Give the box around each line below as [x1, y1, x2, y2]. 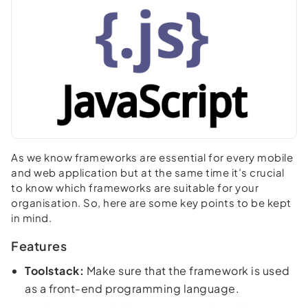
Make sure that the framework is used [84, 263, 290, 278]
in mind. [11, 210, 52, 224]
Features [11, 237, 67, 254]
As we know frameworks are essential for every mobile [11, 150, 293, 164]
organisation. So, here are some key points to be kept [11, 195, 291, 209]
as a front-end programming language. [25, 280, 239, 296]
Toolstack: [25, 263, 84, 278]
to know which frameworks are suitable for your [11, 180, 258, 194]
